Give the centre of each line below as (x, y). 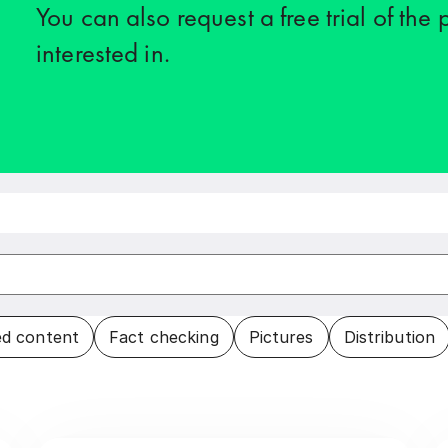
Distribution (389, 337)
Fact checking (164, 337)
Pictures (281, 337)
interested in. (103, 52)
